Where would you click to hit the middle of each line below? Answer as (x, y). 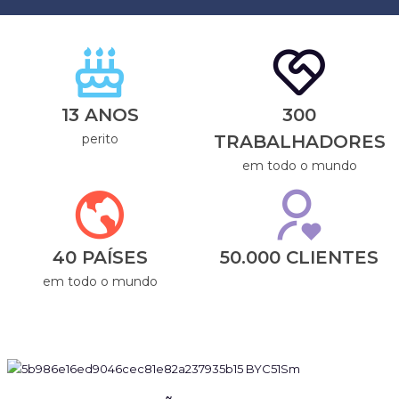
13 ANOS (100, 115)
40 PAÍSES (100, 257)
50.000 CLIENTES (299, 257)
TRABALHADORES (299, 142)
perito (100, 139)
